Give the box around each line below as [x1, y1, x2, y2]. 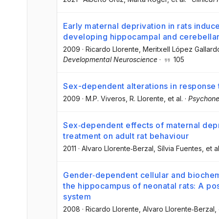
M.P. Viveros [86, 94, 126, 103]
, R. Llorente [126, 94, 164, 103]
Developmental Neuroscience [63, 55, 157, 64]
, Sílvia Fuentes [153, 144, 202, 153]
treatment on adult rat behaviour [63, 131, 189, 141]
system [63, 192, 91, 202]
